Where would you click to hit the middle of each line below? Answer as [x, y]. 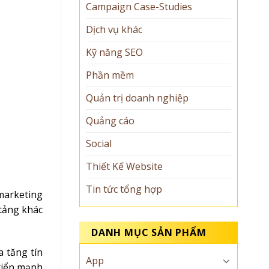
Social [99, 143]
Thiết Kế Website [124, 166]
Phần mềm [110, 75]
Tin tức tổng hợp [124, 189]
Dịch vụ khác [114, 29]
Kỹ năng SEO [114, 52]
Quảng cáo [110, 120]
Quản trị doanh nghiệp [137, 98]
